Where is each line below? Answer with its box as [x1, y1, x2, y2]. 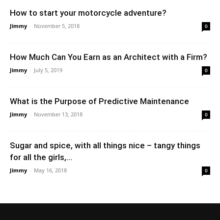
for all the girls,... [10, 152, 72, 162]
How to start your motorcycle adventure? [10, 7, 166, 18]
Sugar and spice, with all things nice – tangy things [10, 140, 200, 150]
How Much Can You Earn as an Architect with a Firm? [10, 52, 207, 62]
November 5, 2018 [34, 22, 80, 29]
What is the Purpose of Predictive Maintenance [10, 96, 189, 106]
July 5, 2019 [34, 66, 62, 74]
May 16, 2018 [34, 166, 67, 174]
